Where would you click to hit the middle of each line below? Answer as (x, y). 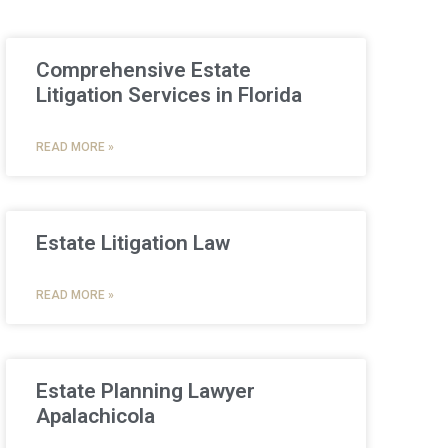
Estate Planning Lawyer (145, 390)
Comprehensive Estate (143, 69)
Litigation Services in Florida (168, 94)
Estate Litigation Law (132, 242)
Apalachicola (95, 415)
